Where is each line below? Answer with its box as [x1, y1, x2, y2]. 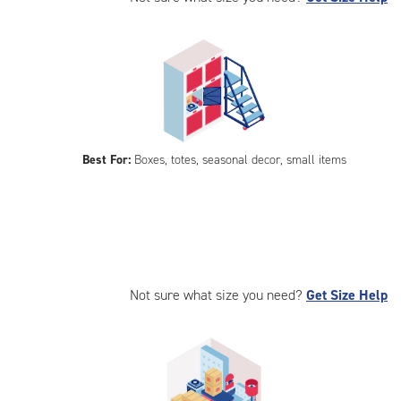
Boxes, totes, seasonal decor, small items [130, 151, 346, 168]
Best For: [81, 151, 131, 168]
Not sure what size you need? [130, 286, 306, 304]
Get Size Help [306, 286, 388, 304]
